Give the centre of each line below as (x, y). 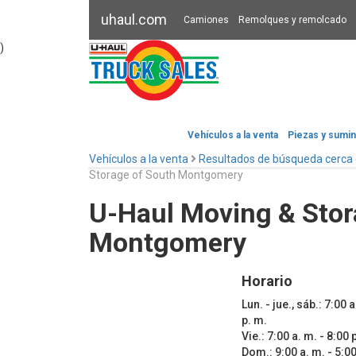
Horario (267, 281)
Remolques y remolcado (292, 20)
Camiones (206, 20)
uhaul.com (134, 19)
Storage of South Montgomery (166, 175)
